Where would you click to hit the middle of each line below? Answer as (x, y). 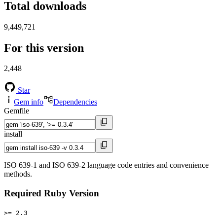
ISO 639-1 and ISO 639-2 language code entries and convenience (106, 165)
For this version (44, 48)
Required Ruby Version (52, 193)
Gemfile (17, 111)
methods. (18, 174)
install (13, 134)
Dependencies (75, 102)
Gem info (29, 102)
